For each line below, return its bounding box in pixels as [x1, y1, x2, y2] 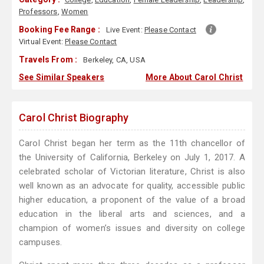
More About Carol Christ [146, 72, 243, 82]
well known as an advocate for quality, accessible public [19, 180, 245, 192]
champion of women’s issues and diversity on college [19, 223, 245, 234]
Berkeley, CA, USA [81, 55, 146, 65]
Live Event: [106, 25, 144, 35]
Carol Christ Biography [19, 111, 129, 124]
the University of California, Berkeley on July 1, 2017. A [19, 152, 245, 163]
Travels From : [19, 55, 78, 65]
